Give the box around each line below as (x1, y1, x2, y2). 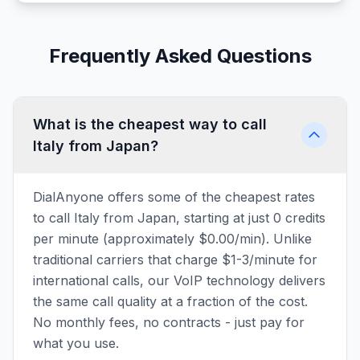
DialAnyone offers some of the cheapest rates (33, 189, 315, 205)
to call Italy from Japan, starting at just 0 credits (33, 210, 325, 226)
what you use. (33, 335, 119, 351)
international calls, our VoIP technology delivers (33, 272, 325, 288)
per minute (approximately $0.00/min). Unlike (33, 231, 312, 247)
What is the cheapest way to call (33, 116, 267, 133)
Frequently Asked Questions (48, 44, 312, 67)
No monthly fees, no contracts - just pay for (33, 314, 305, 330)
